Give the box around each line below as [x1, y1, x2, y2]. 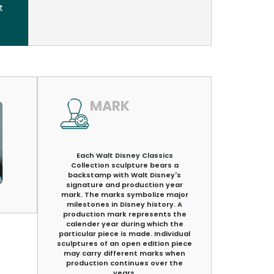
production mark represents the [62, 209, 187, 219]
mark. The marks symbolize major [61, 189, 188, 199]
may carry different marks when [64, 248, 185, 258]
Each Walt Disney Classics [76, 150, 173, 160]
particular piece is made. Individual [59, 228, 190, 239]
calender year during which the [65, 218, 183, 229]
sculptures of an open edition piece [57, 238, 192, 248]
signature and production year [66, 179, 183, 190]
